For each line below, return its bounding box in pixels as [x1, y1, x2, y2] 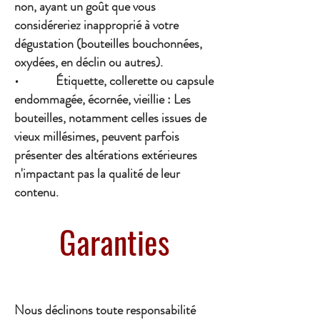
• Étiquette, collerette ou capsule [14, 71, 214, 91]
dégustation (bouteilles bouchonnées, [14, 34, 202, 54]
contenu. [14, 183, 59, 202]
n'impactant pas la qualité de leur [14, 164, 180, 184]
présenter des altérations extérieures [14, 146, 197, 165]
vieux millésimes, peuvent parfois [14, 127, 179, 146]
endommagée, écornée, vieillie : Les [14, 90, 191, 109]
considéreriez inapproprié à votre [14, 16, 179, 35]
